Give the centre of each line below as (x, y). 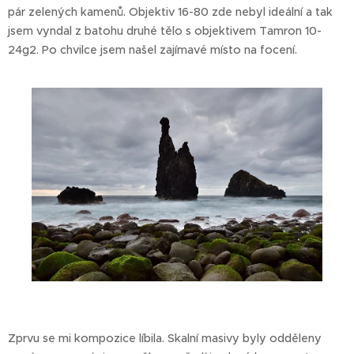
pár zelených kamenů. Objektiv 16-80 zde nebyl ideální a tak (170, 12)
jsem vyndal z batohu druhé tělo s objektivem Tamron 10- (165, 31)
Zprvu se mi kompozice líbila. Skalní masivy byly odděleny (165, 339)
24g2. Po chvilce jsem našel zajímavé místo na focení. (153, 50)
